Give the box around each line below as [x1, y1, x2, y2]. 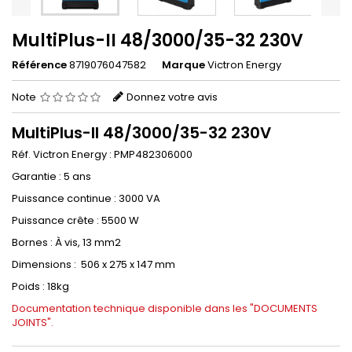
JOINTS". [12, 315, 53, 331]
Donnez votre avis [126, 90, 218, 105]
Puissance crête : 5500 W [12, 213, 139, 229]
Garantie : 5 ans [12, 169, 91, 185]
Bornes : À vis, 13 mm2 [12, 235, 121, 251]
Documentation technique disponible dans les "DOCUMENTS [12, 301, 317, 317]
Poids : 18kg [12, 279, 69, 295]
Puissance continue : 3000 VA [12, 191, 160, 207]
